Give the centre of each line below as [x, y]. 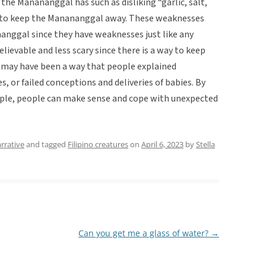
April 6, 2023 [162, 144]
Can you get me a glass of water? [144, 233]
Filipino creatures [98, 144]
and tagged [46, 144]
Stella [205, 144]
